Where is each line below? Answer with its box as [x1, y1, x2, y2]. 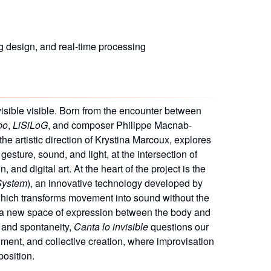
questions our [148, 219, 209, 233]
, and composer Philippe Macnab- [48, 117, 192, 132]
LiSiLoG [13, 117, 48, 132]
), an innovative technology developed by [27, 175, 203, 190]
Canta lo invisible [74, 219, 148, 233]
